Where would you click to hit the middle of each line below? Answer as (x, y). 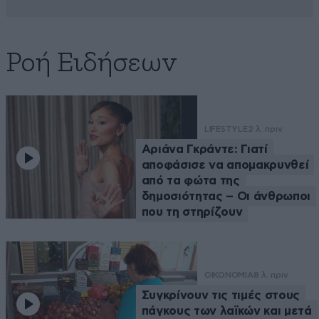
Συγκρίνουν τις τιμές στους (220, 296)
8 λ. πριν (271, 275)
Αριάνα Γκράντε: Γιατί (204, 150)
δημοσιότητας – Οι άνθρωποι (226, 197)
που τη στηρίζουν (192, 212)
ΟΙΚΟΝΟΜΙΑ (229, 275)
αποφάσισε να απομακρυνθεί (225, 165)
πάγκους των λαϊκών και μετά (226, 311)
